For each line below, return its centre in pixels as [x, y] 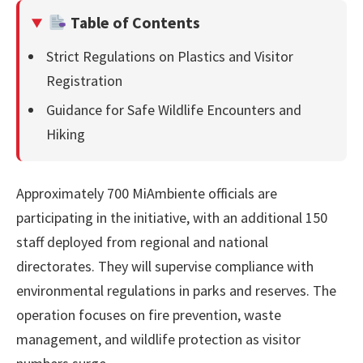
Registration [84, 81]
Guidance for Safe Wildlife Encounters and [174, 110]
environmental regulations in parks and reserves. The [176, 291]
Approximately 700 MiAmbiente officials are [147, 194]
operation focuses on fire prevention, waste [149, 315]
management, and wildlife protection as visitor [158, 340]
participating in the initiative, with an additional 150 [172, 218]
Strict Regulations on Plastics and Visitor [170, 57]
